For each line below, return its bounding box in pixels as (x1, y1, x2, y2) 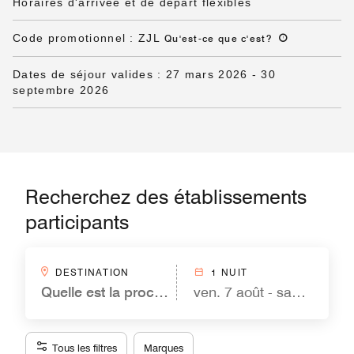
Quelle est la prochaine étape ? (41, 284, 242, 300)
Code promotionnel (13, 32, 126, 44)
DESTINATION (55, 266, 130, 278)
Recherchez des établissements (25, 185, 307, 209)
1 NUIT (211, 266, 248, 278)
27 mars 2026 (165, 68, 248, 81)
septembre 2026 (13, 84, 110, 96)
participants (25, 210, 129, 234)
